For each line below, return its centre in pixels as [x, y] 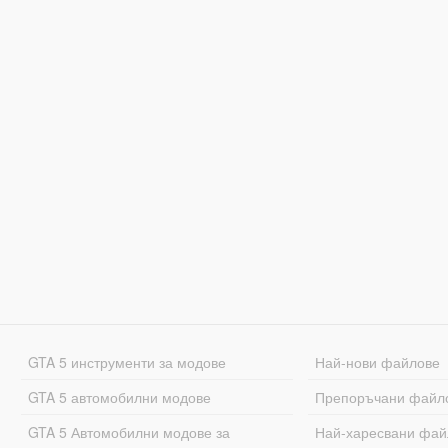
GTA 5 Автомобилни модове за [128, 431]
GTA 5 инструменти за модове [126, 361]
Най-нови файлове [378, 361]
